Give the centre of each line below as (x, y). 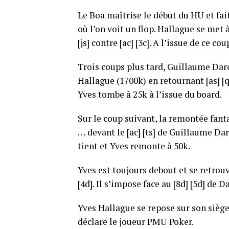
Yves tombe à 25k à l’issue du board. (150, 94)
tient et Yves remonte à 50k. (134, 146)
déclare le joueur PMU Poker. (136, 222)
